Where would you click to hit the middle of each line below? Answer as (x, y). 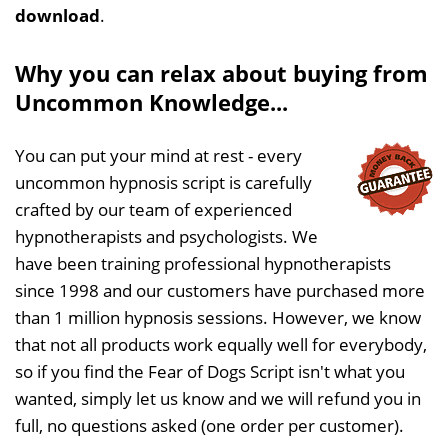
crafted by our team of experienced (153, 209)
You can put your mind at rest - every (158, 155)
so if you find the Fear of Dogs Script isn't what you (210, 371)
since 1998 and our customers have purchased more (220, 290)
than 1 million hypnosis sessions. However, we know (218, 317)
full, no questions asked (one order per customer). (209, 425)
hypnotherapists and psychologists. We (166, 236)
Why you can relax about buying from (221, 72)
